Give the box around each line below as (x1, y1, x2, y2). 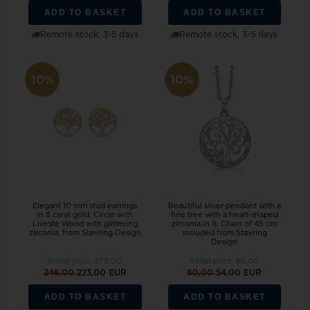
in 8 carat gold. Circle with (37, 210, 134, 219)
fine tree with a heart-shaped (170, 210, 278, 219)
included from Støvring (181, 228, 267, 237)
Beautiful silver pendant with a (167, 201, 281, 210)
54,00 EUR (216, 268, 262, 277)
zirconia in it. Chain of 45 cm (172, 219, 277, 228)
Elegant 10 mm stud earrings (33, 201, 138, 210)
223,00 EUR (76, 268, 127, 277)
